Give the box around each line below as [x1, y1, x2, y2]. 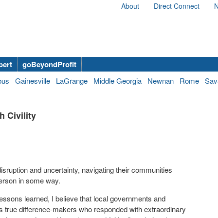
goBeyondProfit [22, 59, 76, 70]
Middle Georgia [93, 75, 142, 86]
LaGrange [56, 75, 88, 86]
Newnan [147, 75, 174, 86]
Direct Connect [154, 1, 200, 11]
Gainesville [15, 75, 50, 86]
